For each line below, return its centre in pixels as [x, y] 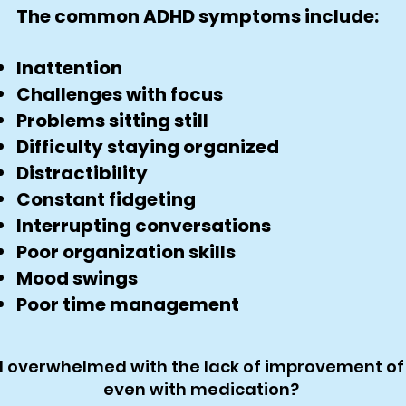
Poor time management [128, 304]
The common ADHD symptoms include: [198, 16]
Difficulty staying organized [148, 147]
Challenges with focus [120, 94]
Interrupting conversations [144, 226]
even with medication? [203, 389]
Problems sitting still [112, 121]
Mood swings [77, 278]
